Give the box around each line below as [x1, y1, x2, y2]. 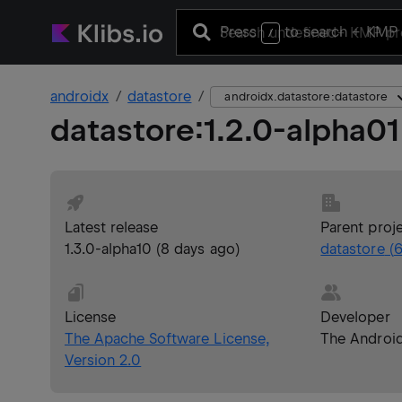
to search [280, 22, 353, 40]
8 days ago [161, 240, 235, 258]
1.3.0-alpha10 [65, 240, 153, 258]
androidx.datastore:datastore [224, 90, 389, 103]
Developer [320, 309, 390, 326]
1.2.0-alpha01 [204, 111, 399, 149]
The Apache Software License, [65, 330, 270, 347]
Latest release [65, 219, 159, 236]
